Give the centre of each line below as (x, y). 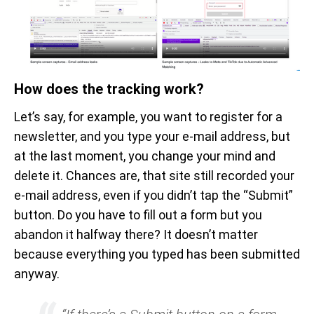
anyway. (37, 273)
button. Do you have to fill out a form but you (138, 214)
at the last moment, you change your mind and (145, 156)
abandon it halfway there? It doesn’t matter (136, 234)
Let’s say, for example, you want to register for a (148, 116)
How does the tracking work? (109, 89)
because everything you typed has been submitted (157, 254)
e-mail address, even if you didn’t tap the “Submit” (153, 195)
